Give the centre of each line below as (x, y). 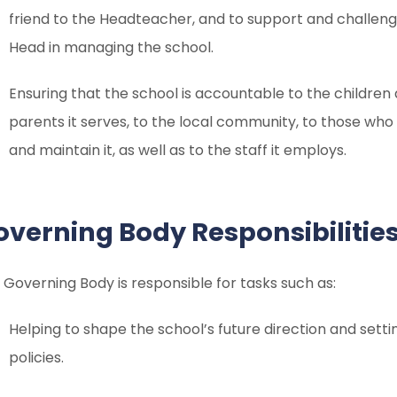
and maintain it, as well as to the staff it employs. (178, 150)
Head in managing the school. (112, 47)
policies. (37, 358)
